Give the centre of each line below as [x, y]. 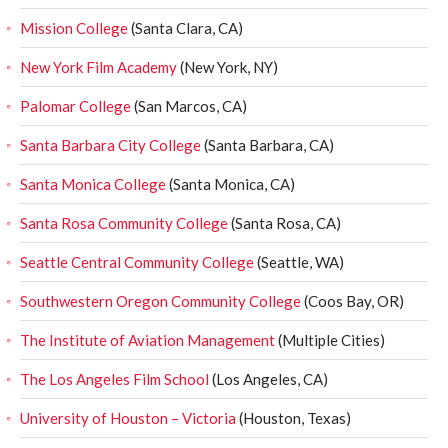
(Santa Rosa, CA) [284, 223]
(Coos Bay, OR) [352, 301]
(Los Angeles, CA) [268, 379]
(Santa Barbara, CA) [267, 145]
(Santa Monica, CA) [230, 184]
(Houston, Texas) [293, 418]
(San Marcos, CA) [189, 106]
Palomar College [75, 106]
